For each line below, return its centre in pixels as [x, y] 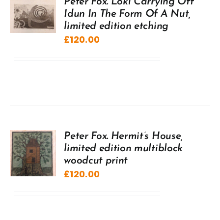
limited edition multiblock [123, 148]
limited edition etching [116, 26]
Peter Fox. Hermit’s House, [123, 136]
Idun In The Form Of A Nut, [127, 14]
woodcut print [96, 161]
